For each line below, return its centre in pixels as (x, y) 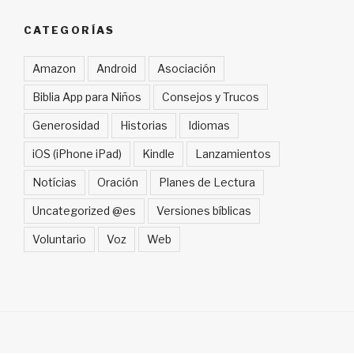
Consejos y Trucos (211, 96)
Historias (144, 125)
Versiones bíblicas (204, 210)
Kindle (158, 153)
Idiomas (209, 125)
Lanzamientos (233, 153)
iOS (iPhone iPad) (77, 153)
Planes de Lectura (207, 182)
